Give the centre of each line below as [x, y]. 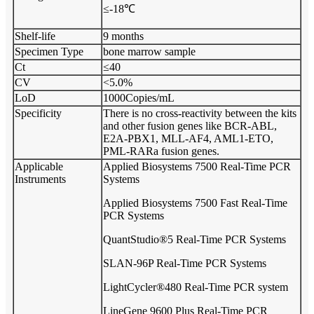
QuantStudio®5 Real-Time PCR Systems [194, 239]
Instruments [40, 179]
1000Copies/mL [139, 97]
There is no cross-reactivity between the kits [200, 113]
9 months [123, 36]
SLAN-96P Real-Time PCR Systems [185, 263]
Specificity [38, 113]
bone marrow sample [149, 51]
